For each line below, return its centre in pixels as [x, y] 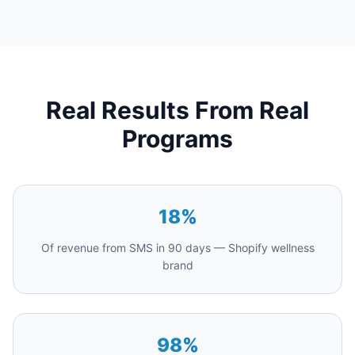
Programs [177, 139]
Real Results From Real [177, 110]
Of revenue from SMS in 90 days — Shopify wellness [177, 248]
